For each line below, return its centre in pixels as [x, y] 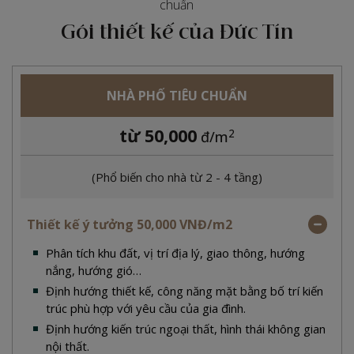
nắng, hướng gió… [94, 271]
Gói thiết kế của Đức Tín [177, 34]
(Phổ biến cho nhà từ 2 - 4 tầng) [177, 177]
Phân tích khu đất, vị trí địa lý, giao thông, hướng [175, 253]
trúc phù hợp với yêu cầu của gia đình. [146, 309]
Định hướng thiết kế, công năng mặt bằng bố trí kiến [185, 291]
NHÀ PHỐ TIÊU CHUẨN [177, 96]
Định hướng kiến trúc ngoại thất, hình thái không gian [186, 329]
